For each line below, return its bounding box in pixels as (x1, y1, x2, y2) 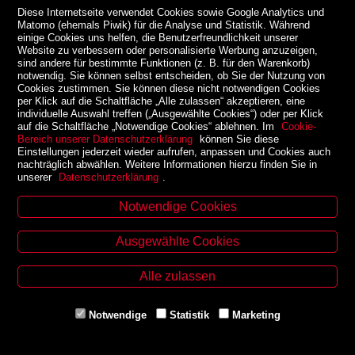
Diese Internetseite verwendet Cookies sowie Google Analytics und (17, 6, 325, 18)
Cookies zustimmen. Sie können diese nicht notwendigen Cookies (17, 82, 321, 94)
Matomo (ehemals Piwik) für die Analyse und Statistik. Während (17, 18, 311, 31)
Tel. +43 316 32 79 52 (128, 262, 227, 274)
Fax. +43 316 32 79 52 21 (118, 281, 237, 292)
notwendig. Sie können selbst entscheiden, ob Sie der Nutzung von (17, 69, 326, 82)
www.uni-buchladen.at (128, 317, 227, 329)
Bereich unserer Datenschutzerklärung (17, 132, 193, 145)
